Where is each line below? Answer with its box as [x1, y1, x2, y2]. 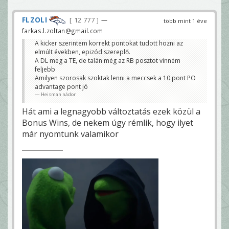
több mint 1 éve [164, 17, 207, 25]
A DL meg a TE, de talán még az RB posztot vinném [35, 56, 180, 65]
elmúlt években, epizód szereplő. [35, 47, 130, 56]
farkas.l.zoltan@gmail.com [22, 26, 103, 35]
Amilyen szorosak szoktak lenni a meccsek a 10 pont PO [35, 73, 196, 82]
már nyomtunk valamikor [22, 128, 119, 140]
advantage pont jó [35, 82, 88, 91]
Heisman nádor [41, 90, 76, 98]
